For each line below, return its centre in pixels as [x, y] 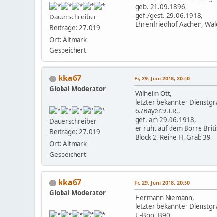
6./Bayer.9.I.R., [158, 111]
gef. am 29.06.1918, [166, 119]
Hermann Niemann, [165, 197]
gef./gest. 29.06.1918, [169, 16]
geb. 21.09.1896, [161, 7]
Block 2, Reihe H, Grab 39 [173, 137]
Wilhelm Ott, [154, 93]
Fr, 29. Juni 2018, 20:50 [162, 182]
